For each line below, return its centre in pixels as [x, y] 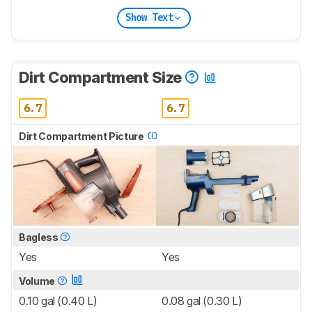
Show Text [149, 18]
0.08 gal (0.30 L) [202, 301]
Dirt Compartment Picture [83, 136]
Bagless [40, 237]
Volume [38, 281]
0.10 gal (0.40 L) [58, 301]
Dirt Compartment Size [102, 77]
